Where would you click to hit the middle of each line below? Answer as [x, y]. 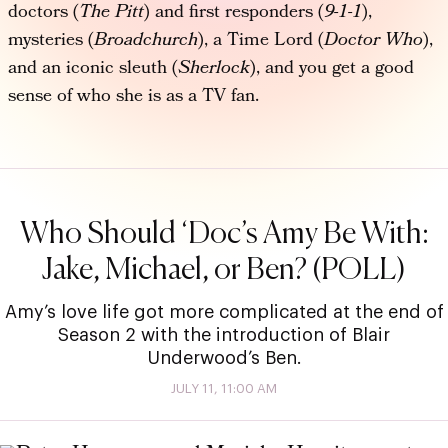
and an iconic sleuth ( [93, 69]
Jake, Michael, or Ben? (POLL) [224, 270]
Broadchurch [146, 41]
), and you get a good [332, 69]
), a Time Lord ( [261, 41]
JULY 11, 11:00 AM [224, 388]
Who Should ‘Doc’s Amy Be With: [224, 234]
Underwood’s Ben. [224, 357]
